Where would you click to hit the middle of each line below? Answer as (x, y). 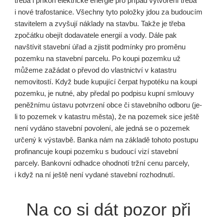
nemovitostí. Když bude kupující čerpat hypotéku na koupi (106, 82)
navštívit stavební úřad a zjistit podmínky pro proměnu (100, 47)
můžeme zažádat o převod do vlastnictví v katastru (95, 70)
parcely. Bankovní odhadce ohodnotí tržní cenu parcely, (102, 163)
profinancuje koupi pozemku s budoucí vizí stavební (96, 151)
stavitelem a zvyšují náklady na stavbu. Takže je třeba (100, 23)
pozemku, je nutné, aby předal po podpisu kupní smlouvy (104, 93)
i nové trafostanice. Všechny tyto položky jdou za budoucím (108, 12)
